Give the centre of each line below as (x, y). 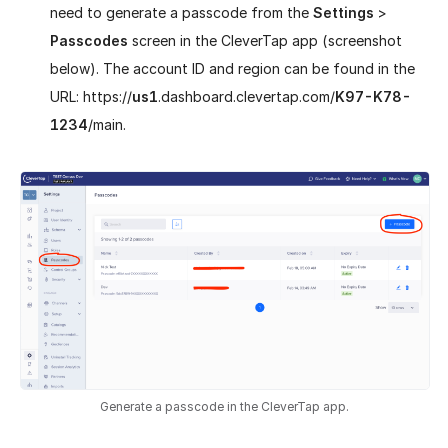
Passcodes (89, 40)
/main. (107, 124)
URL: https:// (91, 96)
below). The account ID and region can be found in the (232, 68)
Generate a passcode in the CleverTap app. (224, 407)
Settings (343, 12)
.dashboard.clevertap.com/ (246, 96)
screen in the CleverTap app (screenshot (265, 40)
